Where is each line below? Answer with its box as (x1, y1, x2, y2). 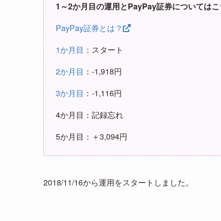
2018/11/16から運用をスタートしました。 (43, 176, 193, 188)
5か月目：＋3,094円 (56, 130, 127, 142)
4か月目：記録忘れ (56, 109, 123, 120)
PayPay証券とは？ (56, 22, 123, 34)
